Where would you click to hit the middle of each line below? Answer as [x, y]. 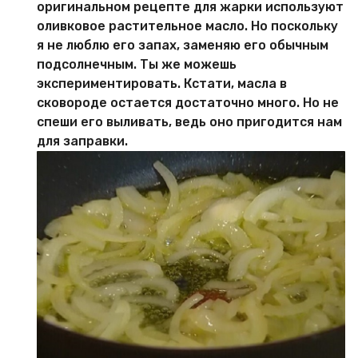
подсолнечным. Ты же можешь [137, 65]
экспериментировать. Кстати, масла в [162, 84]
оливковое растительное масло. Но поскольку [187, 26]
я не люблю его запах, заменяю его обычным [183, 46]
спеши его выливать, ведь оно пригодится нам [189, 122]
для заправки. [82, 141]
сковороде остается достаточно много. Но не [188, 103]
